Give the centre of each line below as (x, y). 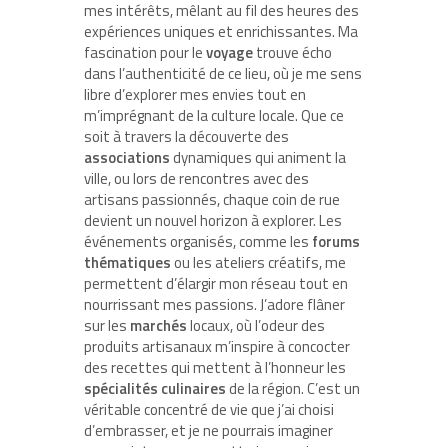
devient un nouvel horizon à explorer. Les (213, 220)
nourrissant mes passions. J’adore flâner (214, 304)
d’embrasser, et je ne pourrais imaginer (208, 430)
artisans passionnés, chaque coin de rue (212, 199)
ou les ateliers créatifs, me (258, 262)
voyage (229, 52)
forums (334, 241)
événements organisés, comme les (196, 241)
